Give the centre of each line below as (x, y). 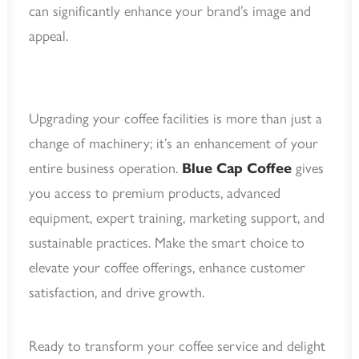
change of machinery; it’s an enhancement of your (173, 143)
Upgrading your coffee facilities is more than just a (175, 119)
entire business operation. (105, 168)
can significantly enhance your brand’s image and (170, 11)
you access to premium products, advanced (155, 193)
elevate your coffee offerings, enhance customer (167, 268)
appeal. (48, 36)
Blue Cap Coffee (237, 168)
